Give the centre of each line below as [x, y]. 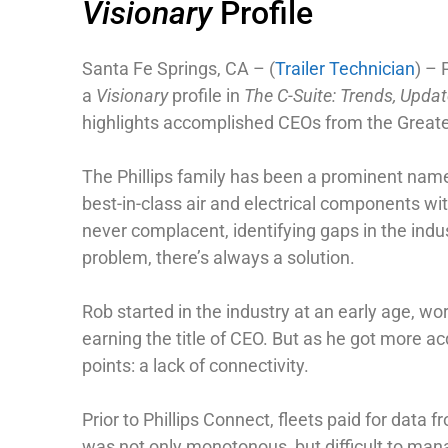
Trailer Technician [345, 68]
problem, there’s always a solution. [218, 257]
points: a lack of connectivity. [195, 365]
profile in [206, 95]
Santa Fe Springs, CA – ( [178, 68]
